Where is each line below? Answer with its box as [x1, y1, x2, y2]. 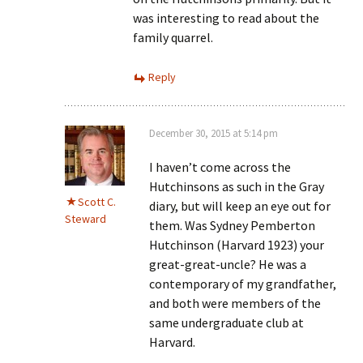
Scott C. [78, 194, 116, 209]
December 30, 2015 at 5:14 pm [149, 126, 278, 140]
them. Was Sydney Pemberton [149, 217, 315, 233]
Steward [65, 211, 106, 226]
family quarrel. [133, 29, 213, 45]
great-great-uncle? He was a [149, 256, 306, 272]
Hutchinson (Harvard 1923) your [149, 237, 324, 253]
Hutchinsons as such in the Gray [149, 178, 324, 194]
